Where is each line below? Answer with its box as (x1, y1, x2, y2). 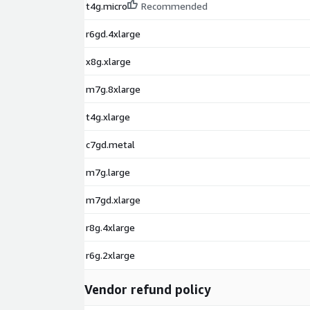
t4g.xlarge (86, 111, 130, 123)
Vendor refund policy (84, 282, 211, 298)
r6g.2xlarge (86, 249, 135, 262)
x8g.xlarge (86, 55, 131, 68)
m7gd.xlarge (86, 194, 140, 206)
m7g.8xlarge (86, 83, 140, 95)
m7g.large (86, 166, 130, 179)
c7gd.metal (86, 138, 135, 151)
